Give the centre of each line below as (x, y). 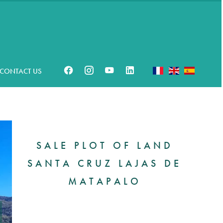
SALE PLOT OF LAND (105, 145)
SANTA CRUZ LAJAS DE (105, 163)
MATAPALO (105, 181)
